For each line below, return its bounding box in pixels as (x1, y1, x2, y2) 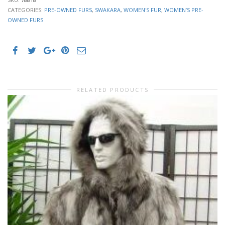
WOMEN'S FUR (124, 6, 161, 14)
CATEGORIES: (8, 6, 44, 14)
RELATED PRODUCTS (76, 85, 149, 93)
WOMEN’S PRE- (164, 6, 203, 14)
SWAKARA (95, 6, 121, 14)
